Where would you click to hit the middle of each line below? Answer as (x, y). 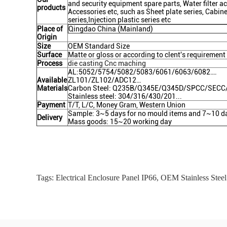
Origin (47, 37)
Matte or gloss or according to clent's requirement (147, 55)
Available (52, 80)
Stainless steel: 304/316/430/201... (125, 96)
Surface (49, 55)
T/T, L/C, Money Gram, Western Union (127, 105)
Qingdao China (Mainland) (111, 29)
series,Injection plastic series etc (119, 20)
